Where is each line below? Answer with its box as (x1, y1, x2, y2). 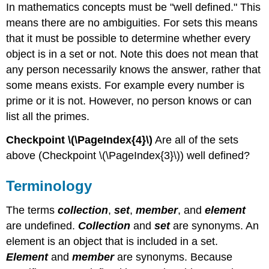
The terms (6, 204, 58, 216)
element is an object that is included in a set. (6, 235, 219, 247)
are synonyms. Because (114, 250, 233, 263)
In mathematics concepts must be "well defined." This (6, 1, 261, 14)
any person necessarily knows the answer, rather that (6, 64, 261, 76)
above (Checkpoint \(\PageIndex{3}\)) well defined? (6, 150, 250, 162)
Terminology (6, 178, 92, 195)
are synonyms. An (170, 219, 259, 232)
